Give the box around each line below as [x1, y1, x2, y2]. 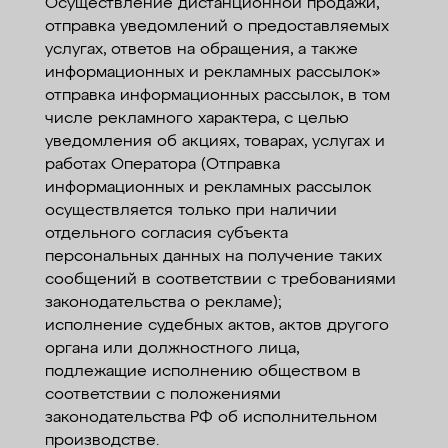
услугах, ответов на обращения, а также [44, 42, 358, 58]
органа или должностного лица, [44, 341, 299, 357]
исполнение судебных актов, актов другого [44, 318, 389, 334]
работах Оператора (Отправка [44, 157, 280, 173]
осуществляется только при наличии [44, 203, 337, 219]
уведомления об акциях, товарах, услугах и [44, 134, 385, 150]
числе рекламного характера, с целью [44, 111, 349, 127]
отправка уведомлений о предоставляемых [44, 19, 389, 35]
